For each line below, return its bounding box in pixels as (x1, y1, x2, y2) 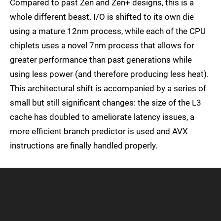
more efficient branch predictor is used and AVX (10, 126, 188, 137)
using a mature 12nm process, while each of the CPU (10, 26, 206, 37)
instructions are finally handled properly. (10, 141, 157, 151)
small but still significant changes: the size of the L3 (10, 98, 201, 108)
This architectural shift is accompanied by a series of (10, 83, 206, 94)
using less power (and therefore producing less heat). (10, 69, 209, 79)
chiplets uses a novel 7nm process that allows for (10, 40, 194, 51)
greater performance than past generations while (10, 55, 192, 65)
